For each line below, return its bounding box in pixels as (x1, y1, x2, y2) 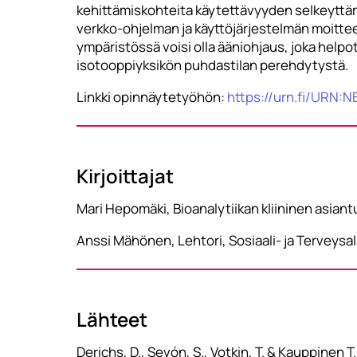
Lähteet (76, 305, 147, 332)
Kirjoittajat (76, 162, 174, 189)
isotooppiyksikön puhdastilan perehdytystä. (76, 55, 348, 74)
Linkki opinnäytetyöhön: (76, 87, 227, 106)
